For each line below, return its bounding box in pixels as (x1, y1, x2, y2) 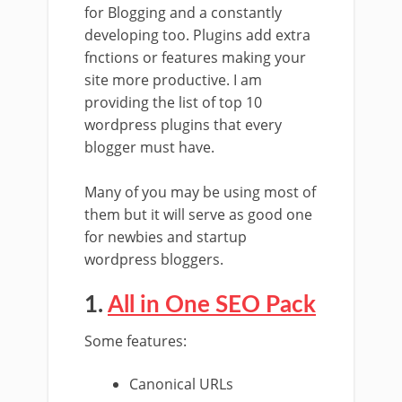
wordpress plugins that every (84, 115, 282, 135)
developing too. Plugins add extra (84, 25, 310, 45)
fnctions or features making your (84, 48, 306, 67)
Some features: (84, 331, 187, 351)
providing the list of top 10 (84, 92, 262, 112)
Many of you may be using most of (84, 182, 316, 202)
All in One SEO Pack (108, 293, 316, 317)
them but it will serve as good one (84, 205, 312, 224)
